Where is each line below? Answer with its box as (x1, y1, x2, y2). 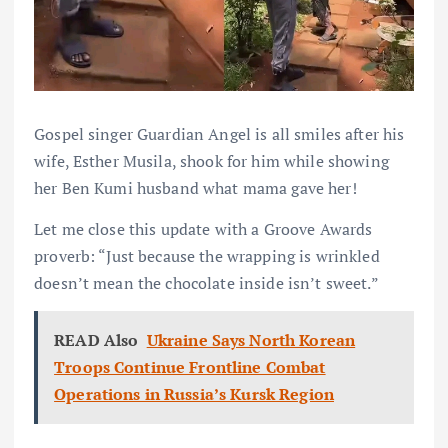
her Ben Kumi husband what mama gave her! (34, 176, 357, 199)
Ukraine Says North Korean (146, 328, 356, 351)
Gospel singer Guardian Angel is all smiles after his (34, 122, 405, 145)
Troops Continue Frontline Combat (54, 355, 326, 378)
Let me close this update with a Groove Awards (34, 217, 373, 240)
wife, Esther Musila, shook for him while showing (34, 149, 389, 172)
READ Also (54, 328, 139, 351)
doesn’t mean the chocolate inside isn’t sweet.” (34, 271, 379, 294)
